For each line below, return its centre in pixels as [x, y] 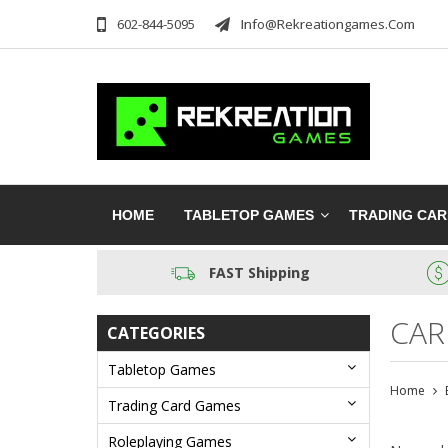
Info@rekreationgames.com [328, 24]
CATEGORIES [156, 332]
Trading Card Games [174, 405]
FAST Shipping [260, 273]
